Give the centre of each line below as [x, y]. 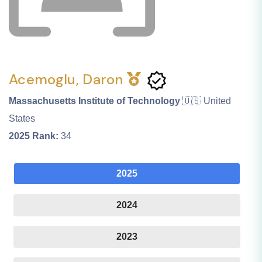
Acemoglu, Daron [68, 80]
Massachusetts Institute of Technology [94, 101]
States [22, 119]
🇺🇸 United [207, 101]
